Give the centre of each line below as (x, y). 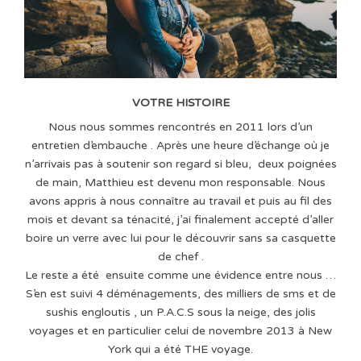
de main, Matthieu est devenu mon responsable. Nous (180, 183)
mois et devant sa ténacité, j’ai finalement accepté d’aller (180, 220)
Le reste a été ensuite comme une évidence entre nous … (180, 276)
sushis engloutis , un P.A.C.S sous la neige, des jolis (180, 313)
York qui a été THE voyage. (180, 350)
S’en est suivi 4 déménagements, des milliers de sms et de (180, 294)
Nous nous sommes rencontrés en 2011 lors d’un (180, 127)
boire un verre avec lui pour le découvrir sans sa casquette (180, 239)
